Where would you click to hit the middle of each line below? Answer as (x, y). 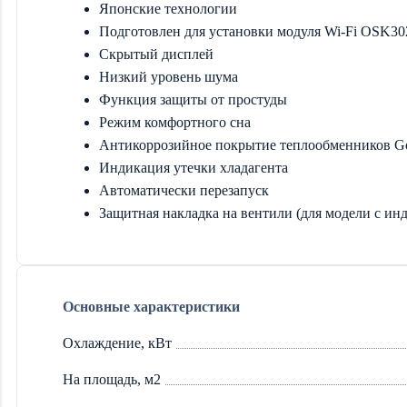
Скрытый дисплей (156, 55)
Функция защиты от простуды (193, 100)
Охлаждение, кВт (117, 343)
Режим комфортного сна (175, 123)
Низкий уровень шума (169, 77)
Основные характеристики (151, 307)
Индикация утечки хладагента (194, 168)
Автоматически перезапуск (184, 191)
